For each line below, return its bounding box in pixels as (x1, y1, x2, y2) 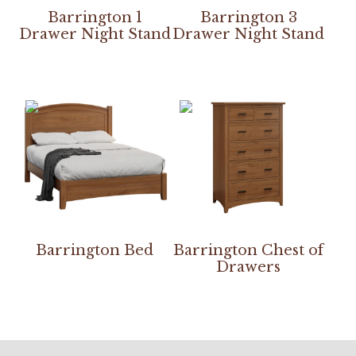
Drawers (216, 257, 281, 276)
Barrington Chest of (173, 241, 324, 259)
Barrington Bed (36, 241, 154, 259)
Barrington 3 (199, 8, 297, 26)
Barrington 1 (47, 8, 142, 26)
